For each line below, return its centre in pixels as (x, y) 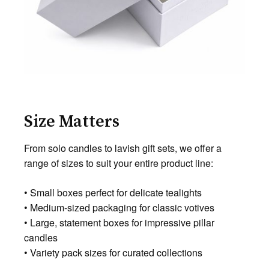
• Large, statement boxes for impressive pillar (119, 222)
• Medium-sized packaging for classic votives (119, 207)
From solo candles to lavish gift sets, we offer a (123, 148)
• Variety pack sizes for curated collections (113, 252)
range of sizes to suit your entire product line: (119, 163)
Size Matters (72, 121)
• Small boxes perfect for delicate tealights (113, 192)
